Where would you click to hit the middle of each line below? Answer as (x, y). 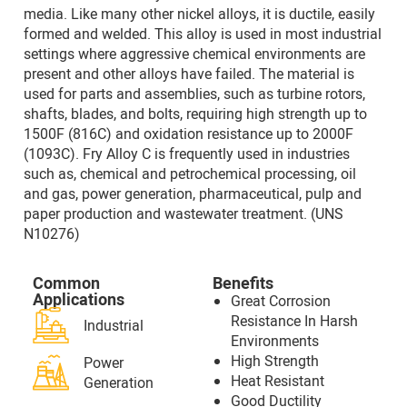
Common (66, 283)
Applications (79, 299)
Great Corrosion (281, 301)
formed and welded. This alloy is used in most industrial (203, 34)
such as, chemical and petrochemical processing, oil (190, 174)
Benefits (243, 283)
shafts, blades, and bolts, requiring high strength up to (195, 114)
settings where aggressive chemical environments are (194, 54)
